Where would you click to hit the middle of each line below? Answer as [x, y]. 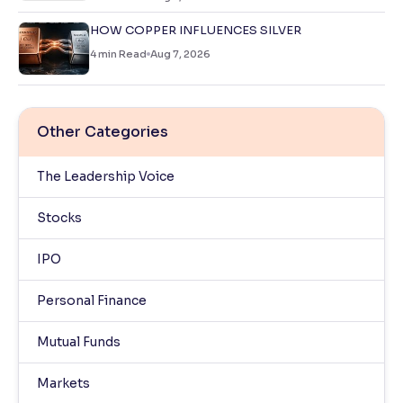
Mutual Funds [79, 342]
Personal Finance [92, 301]
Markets [63, 384]
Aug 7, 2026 [180, 54]
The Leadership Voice [106, 177]
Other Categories [103, 132]
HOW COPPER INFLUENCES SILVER [196, 31]
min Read [122, 54]
